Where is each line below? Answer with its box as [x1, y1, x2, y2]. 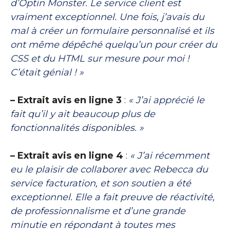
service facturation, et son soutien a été [10, 177, 191, 189]
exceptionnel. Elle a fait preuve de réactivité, [10, 191, 215, 203]
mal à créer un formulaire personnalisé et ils [10, 25, 214, 36]
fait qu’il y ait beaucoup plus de [10, 108, 155, 120]
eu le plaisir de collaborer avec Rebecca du [10, 163, 208, 175]
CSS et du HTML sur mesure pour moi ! [10, 52, 189, 64]
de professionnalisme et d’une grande [10, 205, 185, 217]
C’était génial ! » [10, 66, 84, 78]
